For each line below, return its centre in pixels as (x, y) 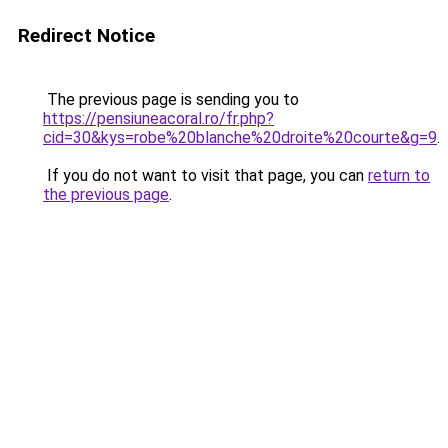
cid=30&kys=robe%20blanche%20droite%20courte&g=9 (240, 137)
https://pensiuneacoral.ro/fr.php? (158, 118)
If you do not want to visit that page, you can (205, 175)
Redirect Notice (86, 35)
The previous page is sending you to (171, 99)
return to (399, 175)
